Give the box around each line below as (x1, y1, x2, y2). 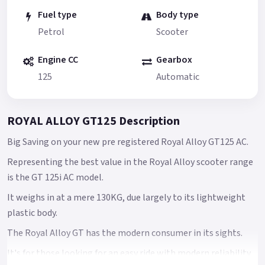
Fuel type (38, 8, 77, 22)
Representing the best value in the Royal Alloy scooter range (7, 155, 253, 169)
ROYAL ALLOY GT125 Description (7, 112, 180, 130)
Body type (156, 8, 199, 22)
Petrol (38, 25, 64, 38)
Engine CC (38, 53, 78, 67)
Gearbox (156, 53, 192, 67)
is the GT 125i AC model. (7, 170, 104, 184)
